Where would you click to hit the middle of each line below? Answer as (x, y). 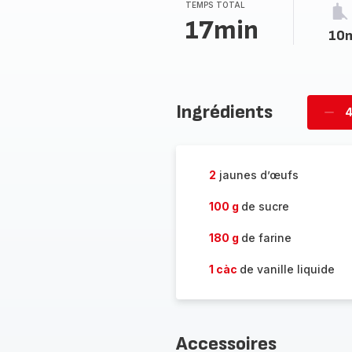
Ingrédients (224, 112)
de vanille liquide (287, 269)
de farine (266, 238)
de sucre (265, 206)
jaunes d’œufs (257, 175)
